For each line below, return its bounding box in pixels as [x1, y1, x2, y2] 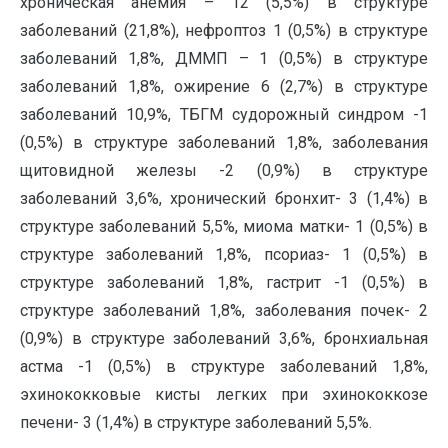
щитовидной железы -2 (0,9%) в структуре [20, 161, 428, 180]
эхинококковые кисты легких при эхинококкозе [20, 385, 428, 404]
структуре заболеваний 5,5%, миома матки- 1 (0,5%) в [20, 217, 428, 236]
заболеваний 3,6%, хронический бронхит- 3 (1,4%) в [20, 189, 428, 208]
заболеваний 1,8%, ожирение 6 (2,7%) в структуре [20, 77, 428, 96]
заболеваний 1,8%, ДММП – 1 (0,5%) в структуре [20, 49, 428, 68]
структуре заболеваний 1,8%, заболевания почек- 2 [20, 301, 428, 320]
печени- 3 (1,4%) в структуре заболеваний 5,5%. [20, 413, 372, 432]
